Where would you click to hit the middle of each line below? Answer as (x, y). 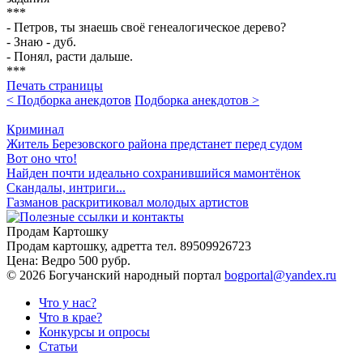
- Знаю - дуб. (41, 42)
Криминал (35, 130)
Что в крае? (70, 318)
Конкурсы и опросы (94, 332)
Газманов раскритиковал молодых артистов (128, 203)
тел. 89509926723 (203, 246)
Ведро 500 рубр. (86, 261)
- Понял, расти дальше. (70, 57)
